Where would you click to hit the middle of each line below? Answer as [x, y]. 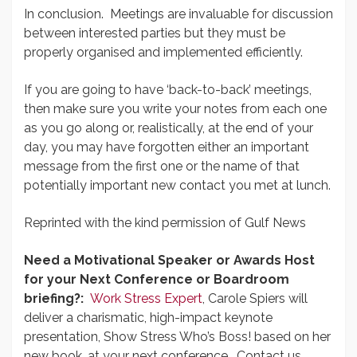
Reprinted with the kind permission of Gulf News [165, 223]
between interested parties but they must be [155, 33]
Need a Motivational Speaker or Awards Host [169, 260]
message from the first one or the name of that [162, 166]
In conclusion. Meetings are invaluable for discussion [178, 14]
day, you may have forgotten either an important [167, 147]
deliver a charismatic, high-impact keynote [148, 318]
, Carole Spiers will [255, 298]
